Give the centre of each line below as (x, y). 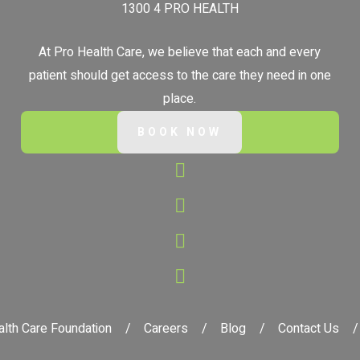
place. (180, 99)
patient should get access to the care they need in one (180, 76)
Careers (166, 328)
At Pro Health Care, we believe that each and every (180, 53)
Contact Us (308, 328)
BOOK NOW (180, 133)
